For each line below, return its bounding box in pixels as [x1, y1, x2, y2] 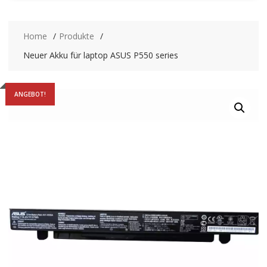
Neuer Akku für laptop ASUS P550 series [23, 49, 178, 61]
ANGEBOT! [14, 89, 46, 98]
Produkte [58, 30, 94, 42]
